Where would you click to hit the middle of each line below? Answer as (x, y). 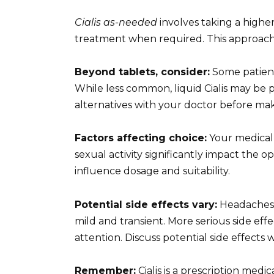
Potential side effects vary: (146, 204)
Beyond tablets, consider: (142, 72)
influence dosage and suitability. (152, 171)
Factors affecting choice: (141, 138)
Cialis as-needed (116, 22)
